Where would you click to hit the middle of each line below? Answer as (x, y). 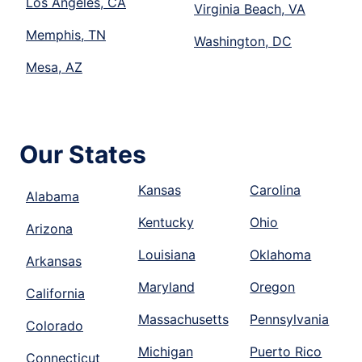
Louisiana (166, 255)
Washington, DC (243, 42)
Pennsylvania (290, 320)
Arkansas (54, 261)
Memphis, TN (66, 35)
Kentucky (166, 223)
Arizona (49, 229)
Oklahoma (281, 255)
